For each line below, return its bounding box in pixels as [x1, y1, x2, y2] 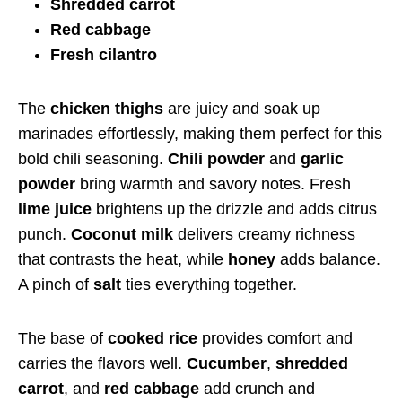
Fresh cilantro [50, 45, 157, 64]
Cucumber [187, 354, 267, 372]
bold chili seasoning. [18, 149, 168, 168]
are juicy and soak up [163, 99, 320, 118]
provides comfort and [197, 328, 353, 347]
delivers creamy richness [173, 224, 355, 243]
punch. [18, 224, 71, 243]
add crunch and [199, 379, 315, 398]
